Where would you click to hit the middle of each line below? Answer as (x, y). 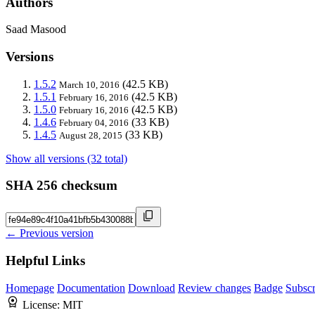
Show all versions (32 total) (66, 158)
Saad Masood (36, 30)
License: (43, 304)
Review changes (214, 288)
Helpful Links (45, 260)
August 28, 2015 (91, 135)
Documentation (91, 288)
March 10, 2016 (89, 84)
